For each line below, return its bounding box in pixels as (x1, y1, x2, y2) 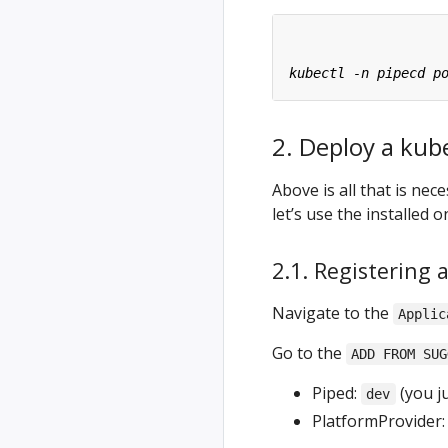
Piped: (312, 381, 361, 404)
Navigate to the (272, 301, 393, 324)
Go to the (272, 341, 346, 364)
